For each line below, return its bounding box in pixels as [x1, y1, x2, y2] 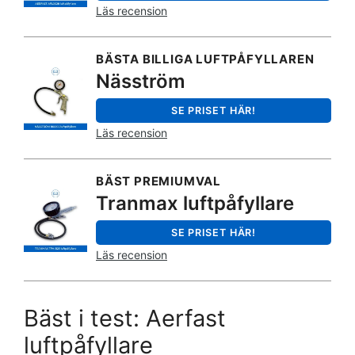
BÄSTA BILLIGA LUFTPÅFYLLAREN [96, 51, 315, 67]
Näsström [96, 69, 185, 93]
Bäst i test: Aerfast [24, 304, 226, 333]
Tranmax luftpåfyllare [96, 192, 294, 216]
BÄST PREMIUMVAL [96, 174, 221, 189]
